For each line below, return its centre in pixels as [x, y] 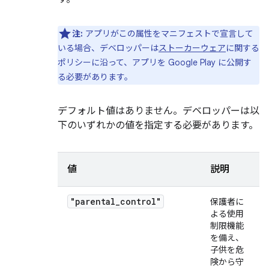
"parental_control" [116, 201]
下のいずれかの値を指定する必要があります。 [158, 125]
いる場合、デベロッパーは [108, 48]
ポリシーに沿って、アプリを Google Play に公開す [155, 62]
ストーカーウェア [192, 48]
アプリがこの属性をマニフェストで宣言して [169, 34]
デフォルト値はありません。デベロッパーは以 [159, 111]
